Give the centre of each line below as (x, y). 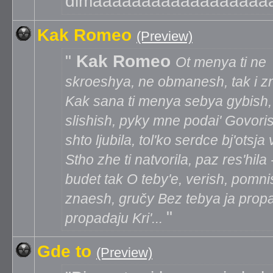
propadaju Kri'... (116, 218)
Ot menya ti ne (221, 62)
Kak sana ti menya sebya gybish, (168, 101)
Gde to (64, 251)
